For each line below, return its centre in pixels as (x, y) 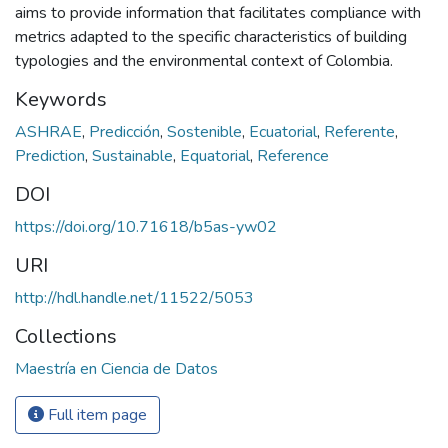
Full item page (95, 414)
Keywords (61, 99)
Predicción (126, 131)
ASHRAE (50, 131)
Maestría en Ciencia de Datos (116, 368)
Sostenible (206, 131)
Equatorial (217, 155)
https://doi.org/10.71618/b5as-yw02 (146, 226)
